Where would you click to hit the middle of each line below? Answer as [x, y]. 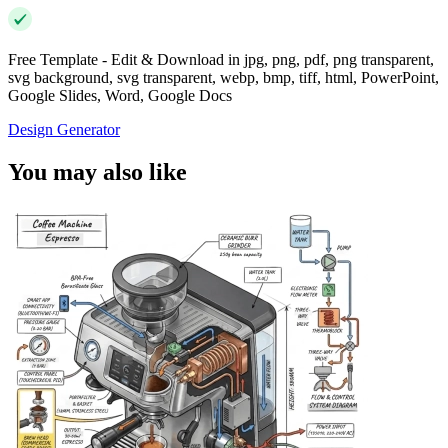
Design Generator [64, 130]
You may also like [97, 172]
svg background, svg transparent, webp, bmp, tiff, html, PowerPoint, [223, 78]
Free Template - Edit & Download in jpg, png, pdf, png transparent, [221, 60]
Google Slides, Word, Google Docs [120, 96]
